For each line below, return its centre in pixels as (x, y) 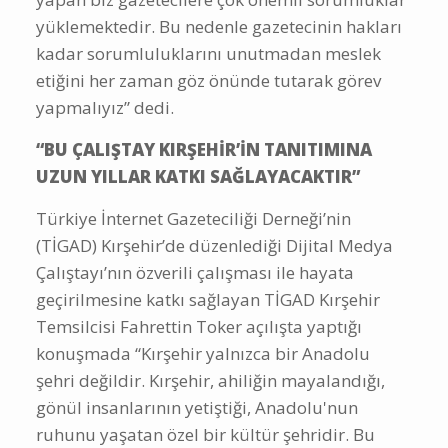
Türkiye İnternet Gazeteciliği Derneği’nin (193, 218)
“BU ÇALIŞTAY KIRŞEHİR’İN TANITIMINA (204, 149)
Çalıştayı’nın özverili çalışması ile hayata (195, 272)
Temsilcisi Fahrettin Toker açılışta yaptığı (199, 326)
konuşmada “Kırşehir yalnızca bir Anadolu (203, 353)
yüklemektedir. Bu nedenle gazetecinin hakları (219, 26)
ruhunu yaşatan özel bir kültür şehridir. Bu (205, 434)
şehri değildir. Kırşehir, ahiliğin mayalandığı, (210, 380)
